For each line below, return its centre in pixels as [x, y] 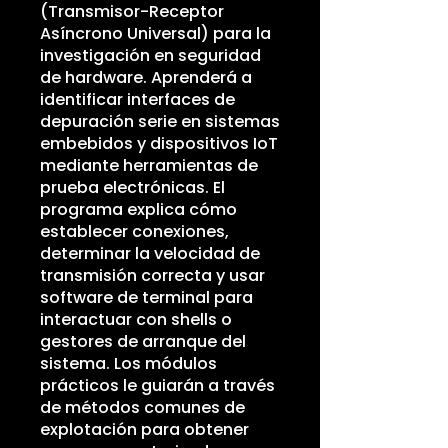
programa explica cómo [138, 209]
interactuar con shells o [136, 319]
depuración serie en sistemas [160, 121]
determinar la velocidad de [150, 253]
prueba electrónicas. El [132, 187]
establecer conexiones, [134, 231]
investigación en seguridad [150, 55]
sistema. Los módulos [128, 363]
